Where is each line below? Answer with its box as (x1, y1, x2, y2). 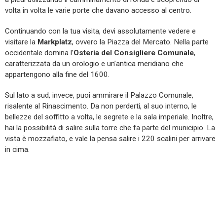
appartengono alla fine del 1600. (5, 70, 110, 79)
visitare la (5, 37, 37, 46)
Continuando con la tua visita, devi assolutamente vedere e (5, 27, 196, 36)
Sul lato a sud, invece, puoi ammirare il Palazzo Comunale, (5, 91, 193, 100)
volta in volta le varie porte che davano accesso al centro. (5, 6, 191, 15)
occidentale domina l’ (5, 48, 74, 57)
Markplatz (37, 37, 72, 46)
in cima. (5, 145, 30, 154)
